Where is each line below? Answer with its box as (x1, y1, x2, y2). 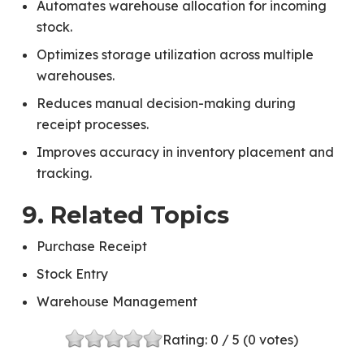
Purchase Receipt (36, 238, 147, 254)
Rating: (162, 331, 211, 348)
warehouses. (36, 67, 115, 84)
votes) (256, 331, 299, 348)
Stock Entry (36, 266, 108, 282)
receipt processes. (36, 116, 149, 132)
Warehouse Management (36, 293, 197, 310)
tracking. (36, 165, 92, 181)
